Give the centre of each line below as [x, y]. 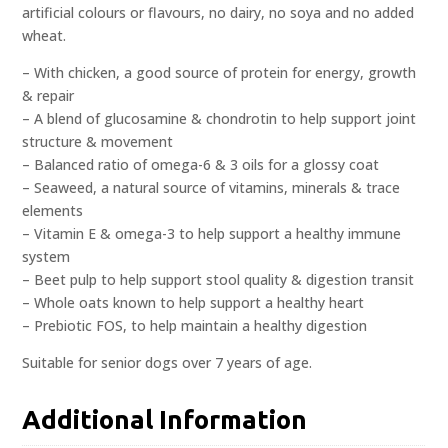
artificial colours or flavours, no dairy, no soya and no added [218, 13]
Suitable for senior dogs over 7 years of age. [167, 363]
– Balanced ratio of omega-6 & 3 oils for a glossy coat [201, 165]
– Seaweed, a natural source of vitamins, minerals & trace [211, 188]
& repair [48, 96]
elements [53, 211]
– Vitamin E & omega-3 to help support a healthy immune [212, 234]
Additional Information [165, 420]
